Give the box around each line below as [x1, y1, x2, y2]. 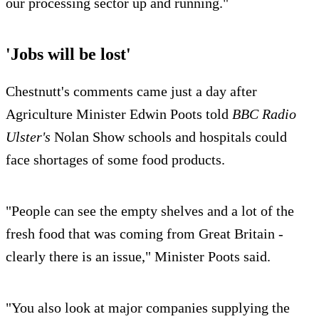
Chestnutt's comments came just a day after [6, 83, 257, 99]
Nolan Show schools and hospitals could [51, 128, 287, 145]
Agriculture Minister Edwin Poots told [6, 105, 232, 122]
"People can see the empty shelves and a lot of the [6, 202, 294, 219]
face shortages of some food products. [6, 151, 225, 167]
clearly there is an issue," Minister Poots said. [6, 248, 271, 264]
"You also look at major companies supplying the [6, 299, 290, 315]
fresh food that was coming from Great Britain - [6, 225, 283, 241]
